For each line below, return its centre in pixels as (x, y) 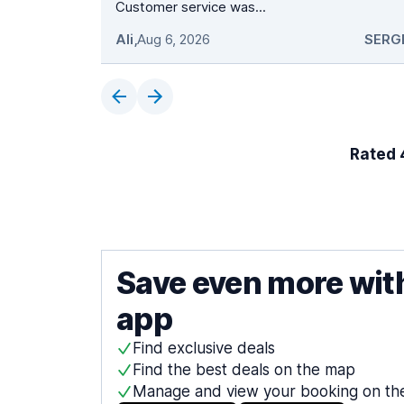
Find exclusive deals (204, 349)
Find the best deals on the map (244, 370)
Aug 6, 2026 (174, 40)
